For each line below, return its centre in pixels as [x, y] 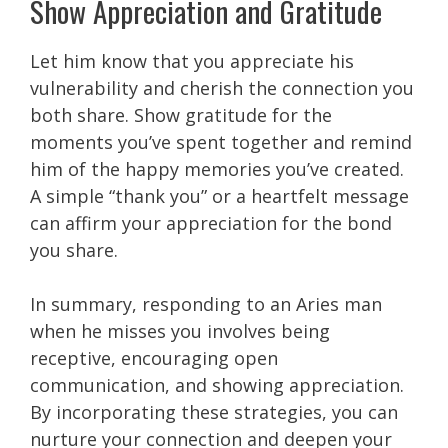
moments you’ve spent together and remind [221, 141]
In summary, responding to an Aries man [206, 303]
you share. [74, 249]
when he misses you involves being [180, 330]
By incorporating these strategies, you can [214, 411]
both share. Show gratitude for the [181, 114]
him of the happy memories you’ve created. [217, 168]
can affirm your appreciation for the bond [211, 222]
